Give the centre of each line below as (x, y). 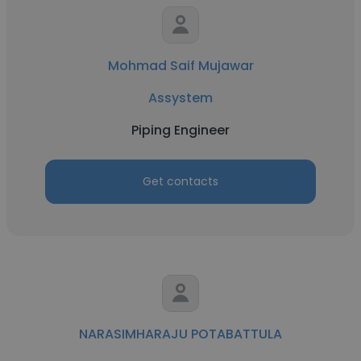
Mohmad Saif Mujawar (180, 66)
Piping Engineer (180, 130)
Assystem (180, 98)
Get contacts (180, 181)
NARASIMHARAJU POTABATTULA (180, 334)
